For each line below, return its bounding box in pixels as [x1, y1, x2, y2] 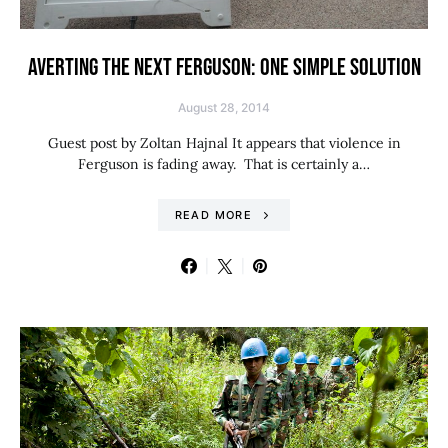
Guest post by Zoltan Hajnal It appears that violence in [47, 134, 401, 152]
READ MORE [174, 208, 252, 222]
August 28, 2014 [178, 100, 270, 115]
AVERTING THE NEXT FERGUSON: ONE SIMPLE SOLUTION [27, 53, 421, 82]
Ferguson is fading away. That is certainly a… [78, 155, 370, 173]
